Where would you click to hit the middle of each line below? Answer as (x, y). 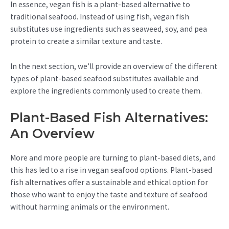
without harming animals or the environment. (90, 207)
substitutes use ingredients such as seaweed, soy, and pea (109, 29)
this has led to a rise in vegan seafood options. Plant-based (111, 170)
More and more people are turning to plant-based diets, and (113, 157)
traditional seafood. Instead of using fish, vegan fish (100, 17)
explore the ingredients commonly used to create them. (106, 91)
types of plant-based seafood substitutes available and (104, 79)
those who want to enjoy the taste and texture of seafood (109, 194)
